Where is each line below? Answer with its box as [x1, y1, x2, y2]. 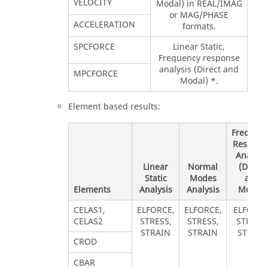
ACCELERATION [73, 18, 135, 31]
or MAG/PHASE [169, 8, 229, 22]
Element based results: [68, 100, 160, 113]
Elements [73, 184, 111, 197]
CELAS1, [73, 204, 105, 217]
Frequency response [158, 51, 240, 65]
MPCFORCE [73, 67, 118, 80]
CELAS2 [73, 215, 103, 229]
